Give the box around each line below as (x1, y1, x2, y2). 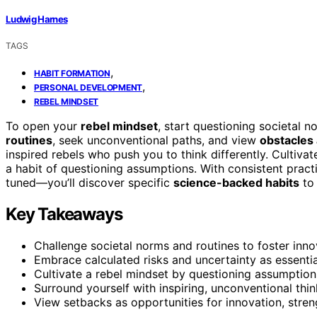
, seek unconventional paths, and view (52, 132, 260, 147)
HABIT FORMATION (34, 67, 110, 79)
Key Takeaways (6, 203, 122, 224)
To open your (6, 118, 81, 133)
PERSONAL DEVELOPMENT (34, 81, 142, 93)
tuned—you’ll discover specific (6, 175, 173, 190)
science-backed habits (173, 175, 299, 190)
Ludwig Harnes (6, 13, 68, 25)
